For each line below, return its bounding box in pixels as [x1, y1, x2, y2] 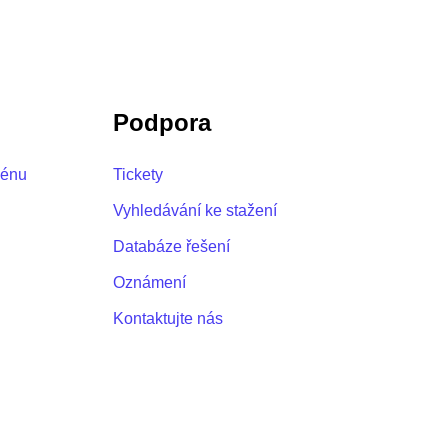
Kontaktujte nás [113, 309, 224, 327]
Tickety [113, 165, 164, 183]
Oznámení [113, 273, 187, 291]
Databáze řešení [113, 237, 231, 255]
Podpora [113, 108, 212, 136]
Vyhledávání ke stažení [113, 201, 278, 219]
